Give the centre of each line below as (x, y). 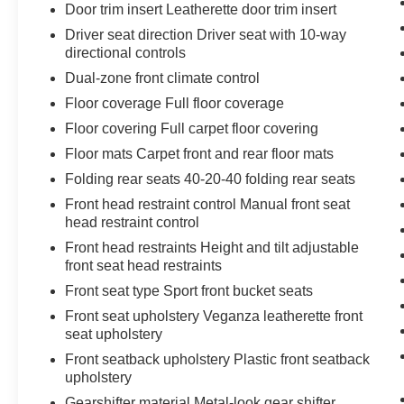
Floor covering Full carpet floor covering (192, 128)
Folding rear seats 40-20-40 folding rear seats (211, 179)
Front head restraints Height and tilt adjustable (212, 247)
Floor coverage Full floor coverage (175, 103)
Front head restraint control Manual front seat (208, 204)
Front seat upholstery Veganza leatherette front (214, 316)
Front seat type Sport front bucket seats (189, 290)
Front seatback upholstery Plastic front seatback (218, 359)
